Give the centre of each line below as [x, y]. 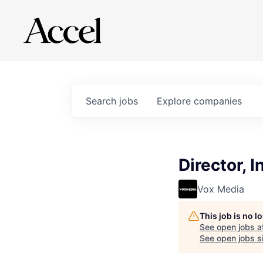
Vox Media [221, 189]
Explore [175, 101]
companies [218, 101]
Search [102, 101]
